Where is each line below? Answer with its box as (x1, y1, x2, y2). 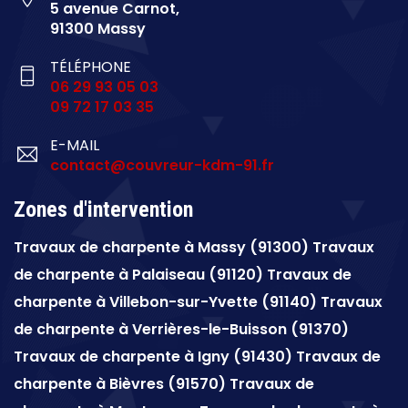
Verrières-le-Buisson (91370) (132, 319, 349, 341)
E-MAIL (50, 135, 99, 157)
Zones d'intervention (14, 197, 193, 223)
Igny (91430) (198, 346, 296, 368)
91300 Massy (50, 18, 146, 40)
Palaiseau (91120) (132, 264, 263, 286)
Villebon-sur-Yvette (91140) (109, 291, 317, 313)
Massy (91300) (198, 237, 309, 259)
